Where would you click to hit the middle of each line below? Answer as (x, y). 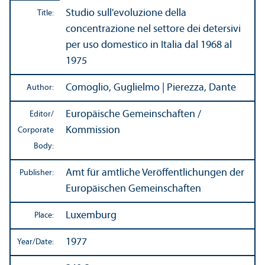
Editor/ (42, 115)
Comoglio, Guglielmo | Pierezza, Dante (151, 88)
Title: (46, 14)
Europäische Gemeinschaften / (133, 115)
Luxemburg (91, 216)
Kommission (93, 131)
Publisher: (37, 173)
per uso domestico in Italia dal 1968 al (149, 46)
